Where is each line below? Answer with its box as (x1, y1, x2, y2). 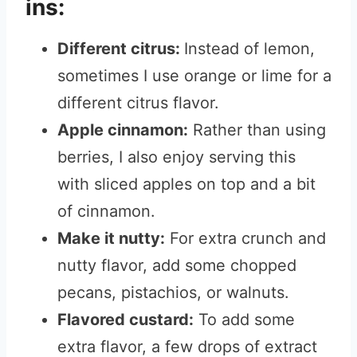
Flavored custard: (57, 310, 194, 329)
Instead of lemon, (184, 39, 315, 58)
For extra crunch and (165, 229, 326, 248)
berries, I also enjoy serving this (57, 147, 296, 167)
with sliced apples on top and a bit (57, 175, 316, 194)
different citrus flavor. (57, 93, 219, 112)
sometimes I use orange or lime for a (57, 66, 331, 85)
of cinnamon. (57, 202, 160, 221)
